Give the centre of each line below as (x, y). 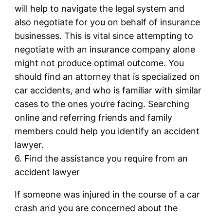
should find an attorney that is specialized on (108, 76)
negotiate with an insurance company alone (105, 49)
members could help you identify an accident (107, 131)
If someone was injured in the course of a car (108, 194)
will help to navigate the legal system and (100, 8)
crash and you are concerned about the (96, 208)
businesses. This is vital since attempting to (104, 36)
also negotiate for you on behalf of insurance (108, 22)
